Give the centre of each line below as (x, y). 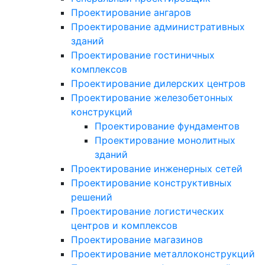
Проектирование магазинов (137, 240)
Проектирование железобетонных (152, 98)
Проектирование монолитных (165, 140)
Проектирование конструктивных (151, 183)
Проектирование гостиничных (143, 55)
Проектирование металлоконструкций (163, 254)
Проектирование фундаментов (167, 126)
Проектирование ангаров (131, 13)
